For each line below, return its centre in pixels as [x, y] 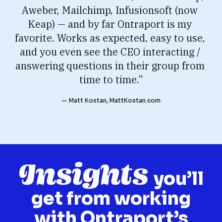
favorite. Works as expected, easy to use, [110, 38]
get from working [111, 198]
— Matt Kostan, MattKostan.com [111, 100]
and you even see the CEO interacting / [110, 52]
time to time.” [111, 79]
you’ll [178, 178]
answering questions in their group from [110, 65]
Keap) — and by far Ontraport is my [110, 24]
